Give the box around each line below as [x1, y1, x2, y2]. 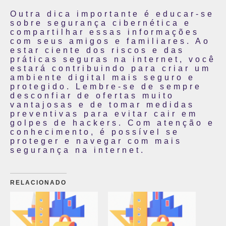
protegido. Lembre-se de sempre [10, 82, 202, 91]
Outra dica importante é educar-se [10, 10, 214, 18]
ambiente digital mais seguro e [10, 73, 195, 82]
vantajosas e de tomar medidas [10, 100, 195, 109]
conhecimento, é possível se [10, 128, 180, 136]
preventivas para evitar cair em [10, 109, 198, 118]
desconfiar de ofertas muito [10, 91, 175, 100]
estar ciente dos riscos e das [10, 46, 185, 54]
